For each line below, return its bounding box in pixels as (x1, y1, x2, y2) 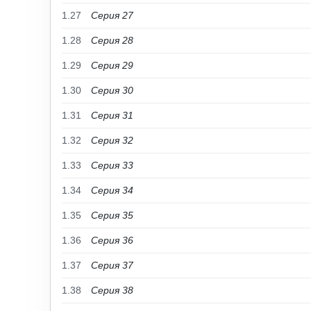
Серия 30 (91, 85, 133, 96)
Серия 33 (91, 160, 133, 171)
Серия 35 (91, 210, 133, 221)
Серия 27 (91, 10, 133, 21)
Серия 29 (91, 60, 133, 71)
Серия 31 (91, 110, 133, 121)
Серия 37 (91, 260, 133, 271)
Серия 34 (91, 185, 133, 196)
